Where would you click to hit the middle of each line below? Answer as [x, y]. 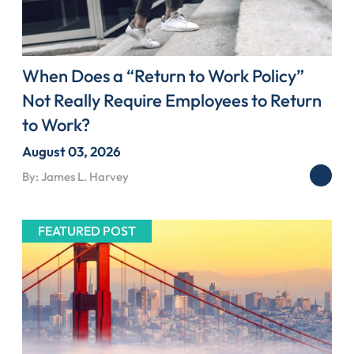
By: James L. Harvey [75, 176]
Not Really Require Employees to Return [172, 100]
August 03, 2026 [72, 151]
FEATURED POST [87, 230]
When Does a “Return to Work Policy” [163, 75]
